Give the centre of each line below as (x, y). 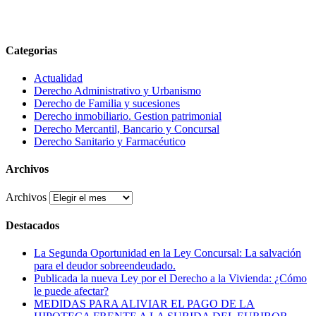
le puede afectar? (71, 291)
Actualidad (58, 78)
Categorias (31, 50)
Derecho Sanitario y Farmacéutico (110, 142)
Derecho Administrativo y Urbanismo (117, 91)
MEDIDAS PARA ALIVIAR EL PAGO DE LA (144, 304)
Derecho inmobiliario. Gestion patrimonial (128, 116)
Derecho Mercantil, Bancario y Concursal (127, 129)
